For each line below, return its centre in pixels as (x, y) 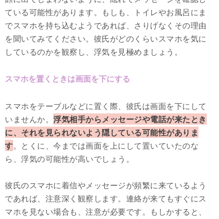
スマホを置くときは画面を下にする (67, 79)
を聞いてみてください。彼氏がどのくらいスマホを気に (106, 39)
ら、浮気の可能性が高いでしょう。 (69, 159)
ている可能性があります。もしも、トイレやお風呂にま (106, 12)
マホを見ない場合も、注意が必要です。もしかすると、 (106, 212)
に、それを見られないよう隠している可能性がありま (102, 132)
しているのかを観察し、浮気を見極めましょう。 (94, 52)
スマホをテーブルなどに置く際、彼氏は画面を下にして (106, 106)
